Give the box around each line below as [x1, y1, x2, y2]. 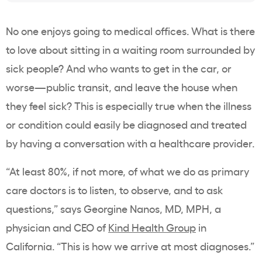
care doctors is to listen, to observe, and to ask [6, 182, 223, 197]
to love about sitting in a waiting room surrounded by [6, 42, 255, 57]
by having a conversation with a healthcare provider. [6, 136, 254, 150]
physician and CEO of [6, 220, 108, 235]
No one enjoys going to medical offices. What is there [6, 23, 255, 38]
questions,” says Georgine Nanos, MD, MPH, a [6, 201, 221, 216]
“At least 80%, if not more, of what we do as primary [6, 164, 249, 178]
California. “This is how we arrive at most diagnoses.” [6, 239, 254, 253]
